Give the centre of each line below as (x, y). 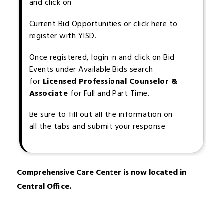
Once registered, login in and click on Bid (102, 58)
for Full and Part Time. (109, 94)
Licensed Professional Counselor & (110, 82)
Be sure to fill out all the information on (101, 115)
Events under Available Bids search (91, 70)
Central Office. (44, 187)
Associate (49, 94)
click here (150, 25)
